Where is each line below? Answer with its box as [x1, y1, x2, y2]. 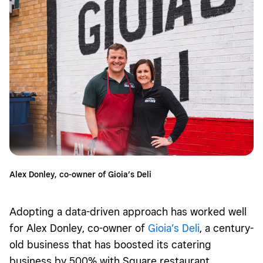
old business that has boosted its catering [9, 238, 211, 251]
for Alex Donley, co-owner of [9, 221, 148, 234]
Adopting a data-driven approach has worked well [9, 205, 247, 218]
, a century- [200, 221, 254, 234]
